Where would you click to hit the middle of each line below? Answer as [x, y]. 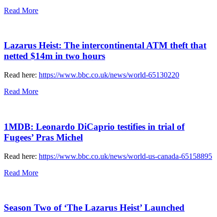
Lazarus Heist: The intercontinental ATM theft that [105, 46]
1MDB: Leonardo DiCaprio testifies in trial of [94, 126]
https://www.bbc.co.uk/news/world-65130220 [109, 75]
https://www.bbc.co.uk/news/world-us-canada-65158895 [125, 156]
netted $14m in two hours [54, 56]
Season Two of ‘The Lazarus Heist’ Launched [94, 208]
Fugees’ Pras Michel [43, 137]
